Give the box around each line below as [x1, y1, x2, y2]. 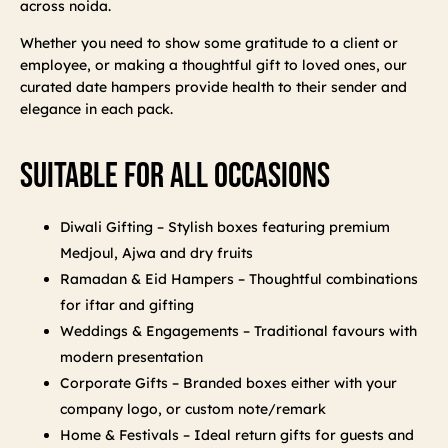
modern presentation [60, 348, 203, 367]
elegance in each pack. [20, 100, 173, 119]
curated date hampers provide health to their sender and [20, 78, 407, 97]
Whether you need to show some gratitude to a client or [20, 34, 398, 53]
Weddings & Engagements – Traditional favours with [60, 322, 417, 341]
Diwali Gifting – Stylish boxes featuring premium [60, 218, 390, 237]
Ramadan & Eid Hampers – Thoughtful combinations [60, 270, 418, 289]
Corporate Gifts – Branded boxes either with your [60, 374, 397, 393]
